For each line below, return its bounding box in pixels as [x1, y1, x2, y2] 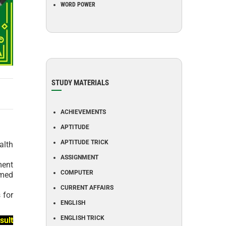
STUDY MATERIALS [51, 78, 109, 87]
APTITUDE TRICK [61, 139, 108, 146]
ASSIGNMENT [61, 154, 98, 161]
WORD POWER [61, 1, 95, 8]
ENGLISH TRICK [61, 214, 104, 221]
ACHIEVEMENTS [61, 108, 106, 116]
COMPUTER [61, 169, 93, 176]
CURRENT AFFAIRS [61, 184, 114, 191]
